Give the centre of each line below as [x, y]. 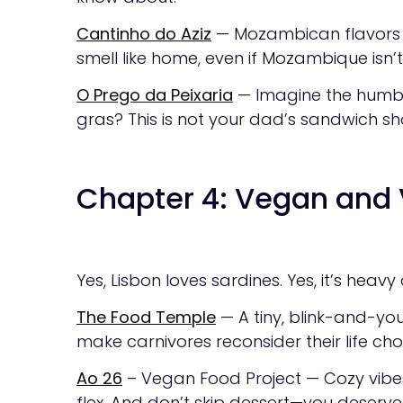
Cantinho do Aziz [144, 34]
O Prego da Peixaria [155, 95]
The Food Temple [146, 318]
